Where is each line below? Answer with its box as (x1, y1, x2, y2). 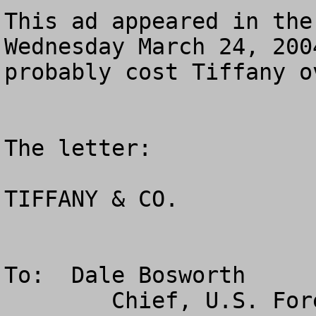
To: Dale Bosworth (4, 262, 245, 288)
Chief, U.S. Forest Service (4, 288, 111, 313)
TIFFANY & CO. (4, 186, 178, 212)
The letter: (4, 135, 152, 161)
